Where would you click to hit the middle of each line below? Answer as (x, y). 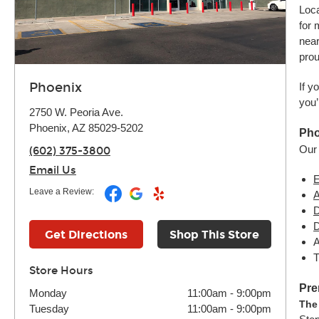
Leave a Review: (62, 192)
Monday (48, 293)
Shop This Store (214, 235)
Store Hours (61, 271)
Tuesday (49, 309)
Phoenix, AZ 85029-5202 (86, 128)
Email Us (53, 170)
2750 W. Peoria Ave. (76, 112)
